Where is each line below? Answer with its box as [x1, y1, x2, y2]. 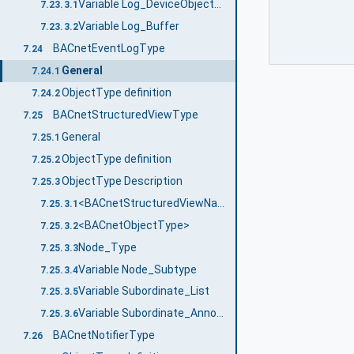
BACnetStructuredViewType [52, 107, 198, 121]
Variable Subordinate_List [77, 284, 209, 298]
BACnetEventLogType [52, 42, 165, 55]
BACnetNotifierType [52, 329, 155, 342]
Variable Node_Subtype [77, 262, 197, 276]
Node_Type [77, 240, 137, 254]
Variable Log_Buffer [77, 20, 179, 33]
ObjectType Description [62, 174, 183, 187]
